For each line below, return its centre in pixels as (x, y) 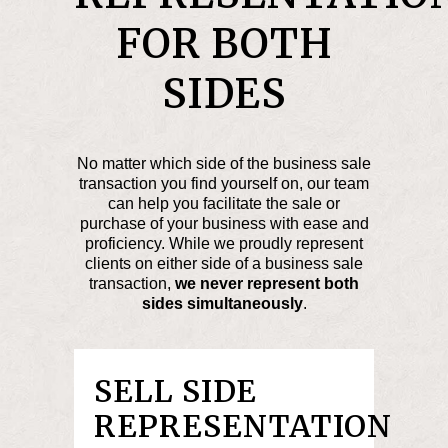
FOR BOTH (224, 44)
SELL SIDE (175, 391)
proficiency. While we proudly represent (224, 244)
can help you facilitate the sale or (224, 204)
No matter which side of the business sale (224, 164)
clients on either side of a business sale (224, 264)
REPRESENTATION (243, 426)
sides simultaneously (222, 304)
